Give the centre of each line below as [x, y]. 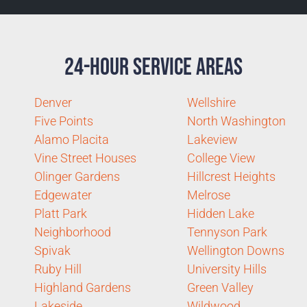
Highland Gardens [83, 287]
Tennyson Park [227, 232]
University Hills [227, 269]
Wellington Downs [236, 250]
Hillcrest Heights [231, 176]
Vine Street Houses [85, 158]
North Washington [236, 121]
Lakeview [212, 139]
